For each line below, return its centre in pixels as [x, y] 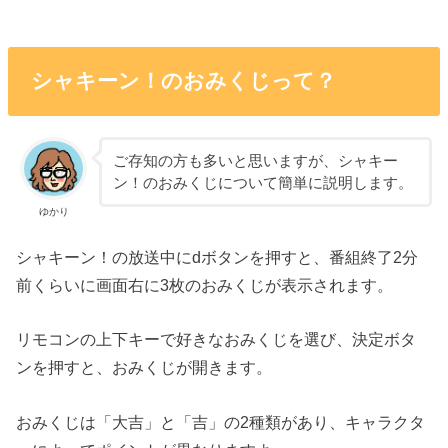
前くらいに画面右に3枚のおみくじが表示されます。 [205, 285]
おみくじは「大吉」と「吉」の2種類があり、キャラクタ [221, 421]
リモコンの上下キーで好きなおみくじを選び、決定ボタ [216, 339]
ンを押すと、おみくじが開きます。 [144, 367]
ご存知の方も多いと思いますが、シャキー [255, 160]
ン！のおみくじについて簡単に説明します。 [262, 182]
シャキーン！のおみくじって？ [183, 81]
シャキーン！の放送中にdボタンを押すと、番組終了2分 [217, 257]
